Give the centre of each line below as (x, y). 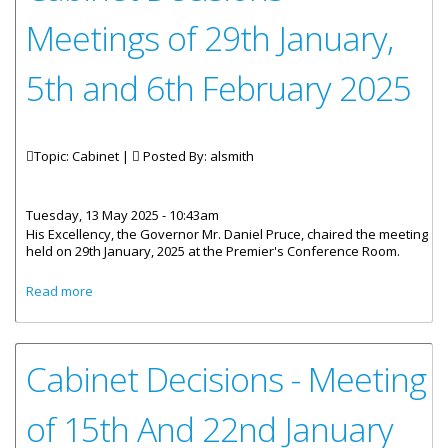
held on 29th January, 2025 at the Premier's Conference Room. (213, 251)
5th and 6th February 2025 (218, 88)
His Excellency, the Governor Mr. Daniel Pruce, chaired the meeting (227, 234)
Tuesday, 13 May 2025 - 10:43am (122, 215)
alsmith (232, 156)
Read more (59, 291)
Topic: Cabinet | (83, 156)
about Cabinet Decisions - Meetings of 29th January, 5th (260, 288)
